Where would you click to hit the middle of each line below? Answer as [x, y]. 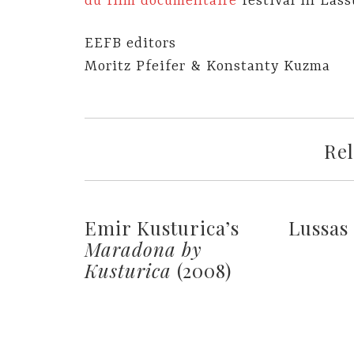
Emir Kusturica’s [162, 227]
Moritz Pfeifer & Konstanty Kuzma [207, 66]
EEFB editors [130, 43]
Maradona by [143, 249]
